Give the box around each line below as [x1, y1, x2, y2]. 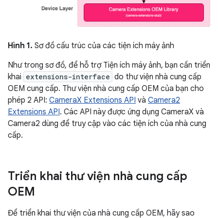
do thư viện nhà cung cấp [112, 72, 201, 82]
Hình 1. [8, 40, 33, 51]
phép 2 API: [8, 95, 49, 105]
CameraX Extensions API [49, 95, 136, 105]
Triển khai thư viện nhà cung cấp [8, 168, 187, 183]
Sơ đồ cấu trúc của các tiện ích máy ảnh [33, 40, 174, 51]
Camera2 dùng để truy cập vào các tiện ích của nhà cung [8, 118, 206, 128]
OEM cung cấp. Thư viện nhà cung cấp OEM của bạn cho [8, 83, 204, 93]
